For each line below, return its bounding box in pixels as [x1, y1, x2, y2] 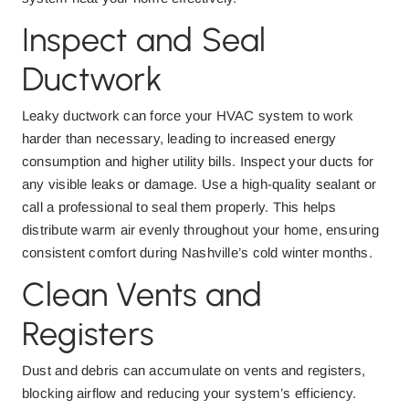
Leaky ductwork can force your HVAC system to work [22, 108, 354, 123]
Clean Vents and [22, 275, 263, 314]
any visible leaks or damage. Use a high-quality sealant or [22, 176, 377, 192]
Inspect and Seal [22, 20, 267, 59]
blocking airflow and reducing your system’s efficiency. [22, 385, 357, 401]
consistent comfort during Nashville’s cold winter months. [22, 245, 372, 260]
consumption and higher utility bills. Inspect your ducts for [22, 153, 374, 169]
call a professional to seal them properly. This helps [22, 199, 336, 215]
